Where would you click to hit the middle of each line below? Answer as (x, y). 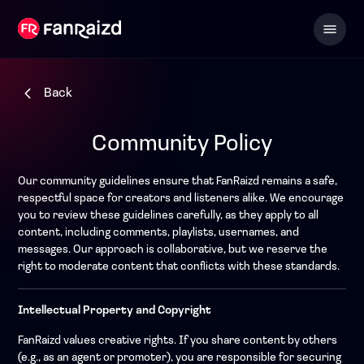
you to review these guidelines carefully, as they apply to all (168, 216)
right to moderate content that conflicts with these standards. (179, 267)
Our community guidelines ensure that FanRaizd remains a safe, (178, 182)
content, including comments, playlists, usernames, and (158, 233)
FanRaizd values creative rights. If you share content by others (178, 341)
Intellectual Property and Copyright (115, 311)
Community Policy (182, 145)
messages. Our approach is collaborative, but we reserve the (173, 250)
